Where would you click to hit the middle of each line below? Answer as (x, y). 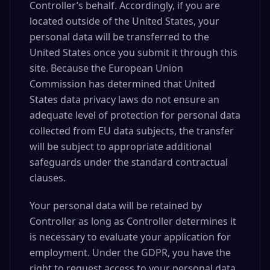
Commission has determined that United (122, 84)
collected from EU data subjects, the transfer (132, 131)
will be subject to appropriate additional (121, 146)
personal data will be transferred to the (119, 37)
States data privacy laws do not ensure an (124, 99)
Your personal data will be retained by (116, 206)
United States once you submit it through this (133, 52)
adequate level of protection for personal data (135, 115)
